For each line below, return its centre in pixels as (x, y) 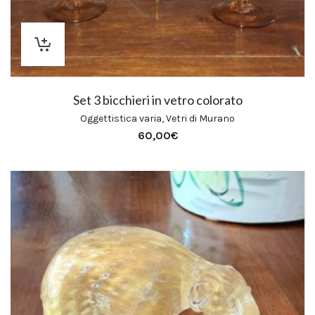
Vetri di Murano (200, 118)
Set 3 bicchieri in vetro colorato (157, 100)
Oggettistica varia (121, 118)
